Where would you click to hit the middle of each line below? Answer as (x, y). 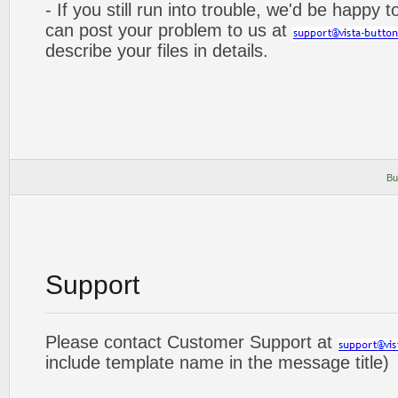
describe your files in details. (157, 51)
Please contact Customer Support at (191, 342)
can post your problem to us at (169, 30)
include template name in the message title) (217, 362)
